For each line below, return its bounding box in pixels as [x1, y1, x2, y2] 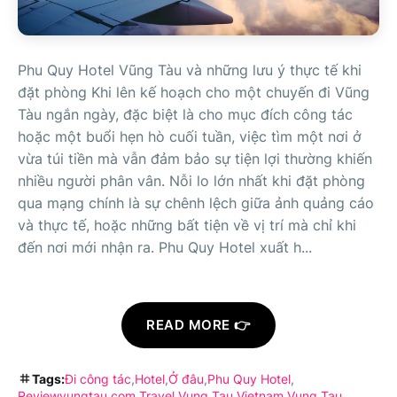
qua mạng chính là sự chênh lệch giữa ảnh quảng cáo [18, 193, 374, 212]
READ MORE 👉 [146, 315, 251, 333]
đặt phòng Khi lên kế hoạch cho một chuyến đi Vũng [18, 82, 370, 101]
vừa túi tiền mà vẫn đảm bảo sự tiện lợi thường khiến [18, 149, 372, 167]
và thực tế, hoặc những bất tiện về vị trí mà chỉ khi [18, 215, 356, 234]
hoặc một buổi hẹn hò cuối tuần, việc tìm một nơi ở [18, 127, 362, 145]
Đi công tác [65, 370, 131, 386]
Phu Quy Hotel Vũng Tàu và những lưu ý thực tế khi [18, 60, 362, 79]
